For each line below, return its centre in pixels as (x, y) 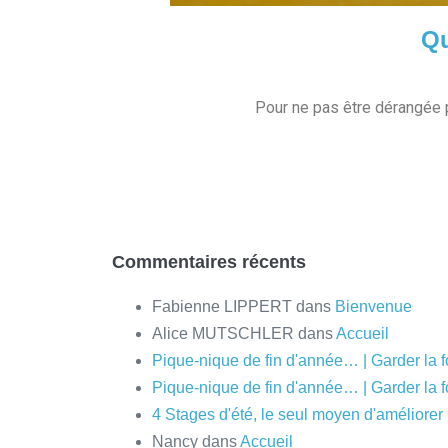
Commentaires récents (209, 262)
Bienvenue (373, 307)
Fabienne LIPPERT (222, 307)
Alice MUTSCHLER (223, 334)
